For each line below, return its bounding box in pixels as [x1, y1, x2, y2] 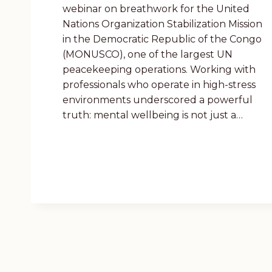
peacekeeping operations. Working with [63, 63, 256, 75]
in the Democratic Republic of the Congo [63, 33, 262, 45]
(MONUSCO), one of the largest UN [63, 48, 233, 60]
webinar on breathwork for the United [63, 2, 250, 15]
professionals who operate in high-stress [63, 78, 256, 90]
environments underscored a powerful [63, 93, 253, 106]
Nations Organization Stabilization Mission [63, 18, 262, 30]
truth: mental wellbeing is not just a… [63, 109, 243, 121]
